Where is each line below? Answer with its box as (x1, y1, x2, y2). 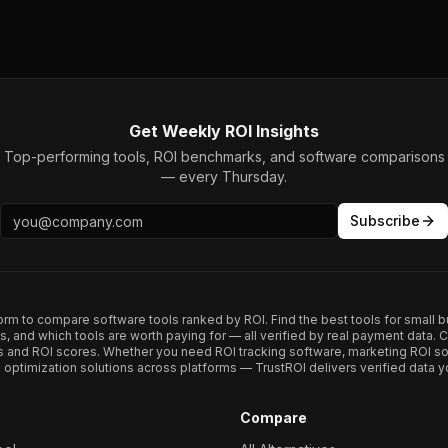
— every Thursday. (161, 168, 287, 185)
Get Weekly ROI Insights (129, 121, 319, 141)
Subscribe (350, 212, 420, 229)
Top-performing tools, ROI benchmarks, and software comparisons (3, 148, 445, 165)
